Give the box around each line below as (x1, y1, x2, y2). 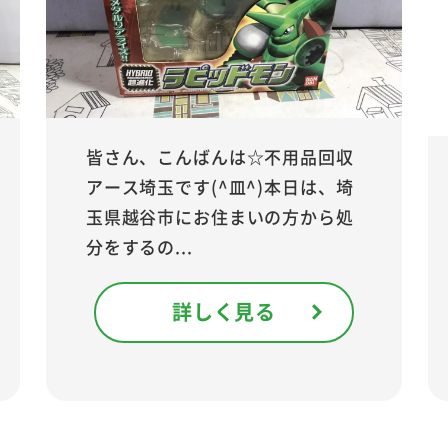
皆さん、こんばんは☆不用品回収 (85, 143, 354, 169)
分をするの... (85, 233, 193, 259)
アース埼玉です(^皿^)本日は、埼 (85, 173, 354, 199)
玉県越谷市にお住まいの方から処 (85, 203, 354, 229)
